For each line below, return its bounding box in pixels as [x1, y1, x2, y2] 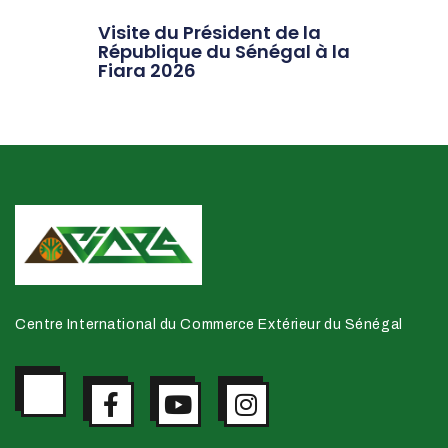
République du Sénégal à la [98, 38, 350, 64]
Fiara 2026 [98, 57, 196, 83]
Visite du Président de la [98, 19, 321, 45]
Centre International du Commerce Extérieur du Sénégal [15, 316, 403, 332]
